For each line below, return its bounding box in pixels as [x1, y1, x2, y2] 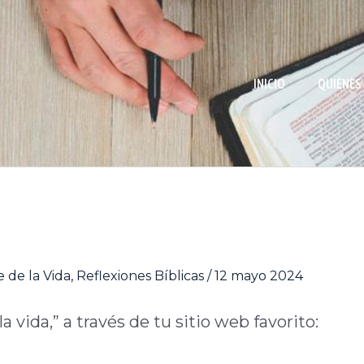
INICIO [253, 76, 285, 91]
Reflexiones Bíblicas [76, 268, 204, 284]
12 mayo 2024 [214, 268, 303, 284]
